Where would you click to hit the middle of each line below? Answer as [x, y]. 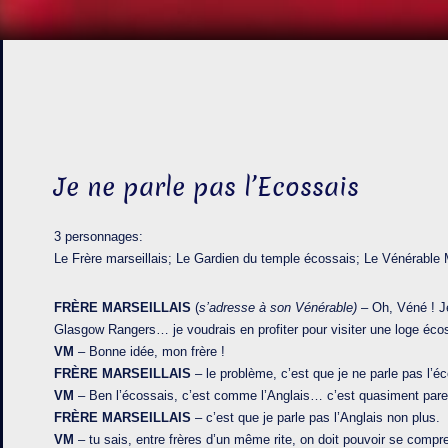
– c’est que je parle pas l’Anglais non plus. [316, 417]
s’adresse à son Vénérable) [280, 307]
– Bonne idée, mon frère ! [150, 351]
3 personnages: [99, 236]
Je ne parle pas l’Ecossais [207, 187]
